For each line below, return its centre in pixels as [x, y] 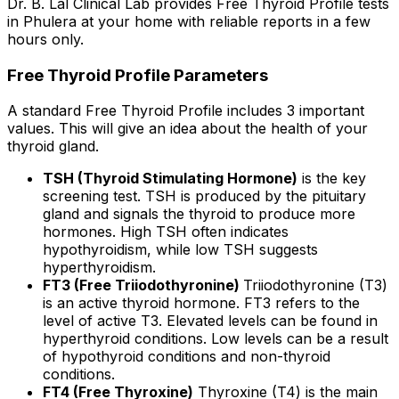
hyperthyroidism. [99, 268]
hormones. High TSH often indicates [166, 232]
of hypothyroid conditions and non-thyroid [187, 357]
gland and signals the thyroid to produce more [199, 214]
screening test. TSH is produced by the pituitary [204, 196]
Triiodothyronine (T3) [315, 285]
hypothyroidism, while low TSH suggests [180, 250]
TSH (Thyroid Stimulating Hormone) [170, 179]
